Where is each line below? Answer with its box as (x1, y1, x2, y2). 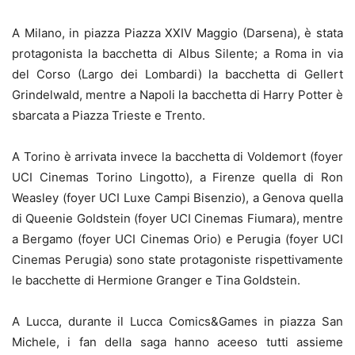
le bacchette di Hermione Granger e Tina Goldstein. (12, 273, 300, 288)
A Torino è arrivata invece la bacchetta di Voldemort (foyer (12, 149, 343, 165)
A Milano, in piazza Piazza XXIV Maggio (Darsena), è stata (12, 25, 343, 41)
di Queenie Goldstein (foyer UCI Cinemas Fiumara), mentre (12, 211, 343, 227)
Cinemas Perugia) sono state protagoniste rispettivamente (12, 252, 343, 268)
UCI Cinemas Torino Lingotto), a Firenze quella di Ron (12, 170, 343, 185)
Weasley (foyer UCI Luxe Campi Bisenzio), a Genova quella (12, 190, 343, 206)
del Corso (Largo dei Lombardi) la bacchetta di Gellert (12, 67, 343, 82)
